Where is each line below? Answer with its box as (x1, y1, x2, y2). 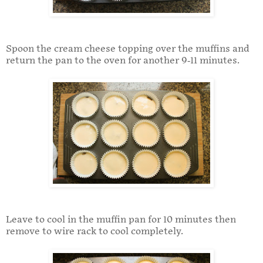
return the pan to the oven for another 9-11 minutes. (6, 55, 240, 67)
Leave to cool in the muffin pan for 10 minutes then (6, 214, 236, 226)
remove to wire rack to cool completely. (6, 226, 183, 238)
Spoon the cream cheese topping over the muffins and (6, 43, 249, 55)
